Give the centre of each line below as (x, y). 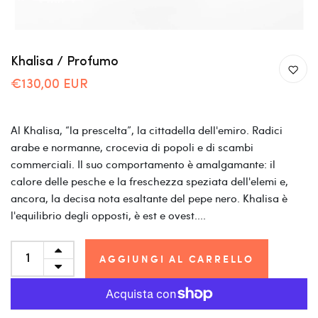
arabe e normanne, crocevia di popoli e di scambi (132, 147)
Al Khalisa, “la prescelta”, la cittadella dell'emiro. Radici (147, 130)
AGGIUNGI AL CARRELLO (177, 258)
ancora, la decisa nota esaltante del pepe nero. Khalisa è (149, 198)
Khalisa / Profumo (65, 62)
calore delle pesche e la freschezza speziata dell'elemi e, (149, 181)
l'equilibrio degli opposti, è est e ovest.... (108, 215)
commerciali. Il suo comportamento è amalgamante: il (143, 164)
